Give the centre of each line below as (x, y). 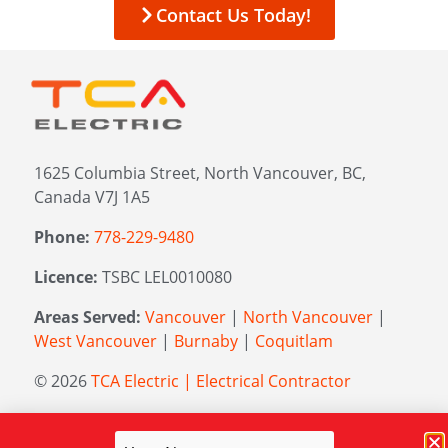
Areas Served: (87, 317)
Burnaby (206, 341)
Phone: (62, 237)
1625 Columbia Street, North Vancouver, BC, (200, 173)
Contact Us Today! (233, 15)
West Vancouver (95, 341)
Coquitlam (294, 341)
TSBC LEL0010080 (165, 277)
